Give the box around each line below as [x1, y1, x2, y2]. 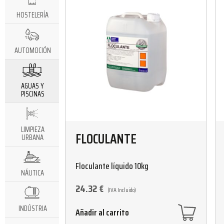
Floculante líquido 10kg [75, 158, 148, 173]
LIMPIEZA [20, 124, 44, 135]
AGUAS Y [21, 80, 44, 91]
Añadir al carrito [75, 205, 129, 219]
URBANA [21, 132, 44, 143]
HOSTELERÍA [16, 9, 49, 20]
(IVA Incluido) [107, 184, 136, 194]
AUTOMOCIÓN [14, 45, 51, 56]
